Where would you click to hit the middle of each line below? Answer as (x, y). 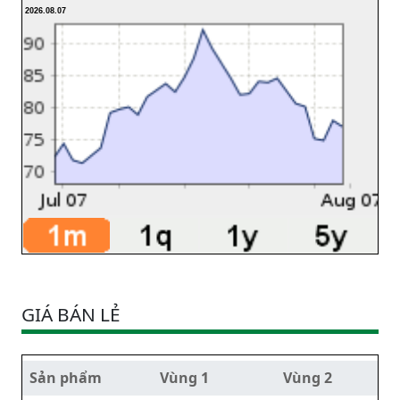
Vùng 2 (308, 378)
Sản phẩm (66, 378)
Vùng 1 (184, 378)
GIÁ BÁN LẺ (71, 315)
